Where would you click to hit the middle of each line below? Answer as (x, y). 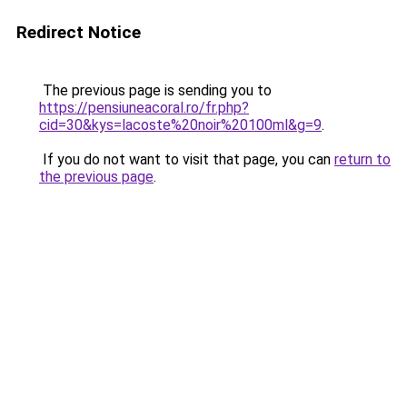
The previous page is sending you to (155, 90)
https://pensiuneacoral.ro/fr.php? (144, 108)
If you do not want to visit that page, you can (187, 159)
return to (362, 159)
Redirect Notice (79, 32)
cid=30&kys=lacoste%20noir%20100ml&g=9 (180, 125)
